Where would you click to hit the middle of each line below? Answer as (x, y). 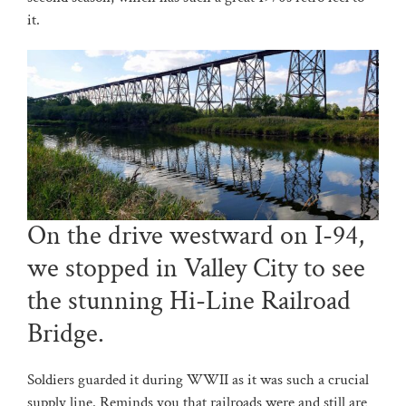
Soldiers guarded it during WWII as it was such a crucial (198, 380)
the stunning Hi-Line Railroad (188, 302)
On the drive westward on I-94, (195, 237)
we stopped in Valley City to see (196, 269)
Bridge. (65, 334)
